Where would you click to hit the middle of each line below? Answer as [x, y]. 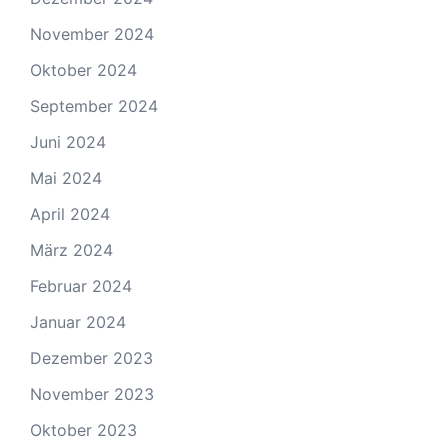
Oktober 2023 [83, 430]
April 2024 [70, 214]
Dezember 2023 [91, 358]
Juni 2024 [68, 142]
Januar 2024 [78, 322]
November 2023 [92, 394]
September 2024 [94, 106]
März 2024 [71, 250]
